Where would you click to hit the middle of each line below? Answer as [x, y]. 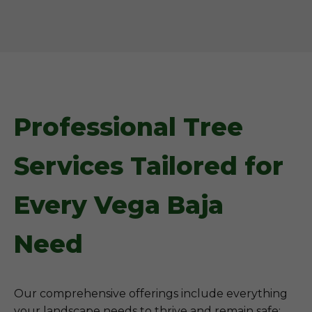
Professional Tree [128, 127]
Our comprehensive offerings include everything [151, 294]
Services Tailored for [149, 166]
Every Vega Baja [119, 205]
